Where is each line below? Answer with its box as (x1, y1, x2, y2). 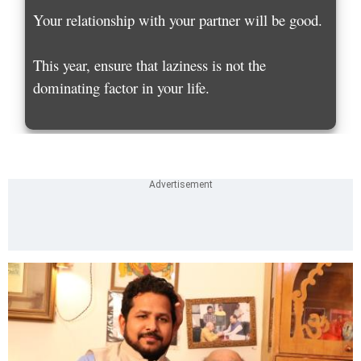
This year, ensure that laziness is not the (33, 55, 267, 76)
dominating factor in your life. (33, 77, 210, 98)
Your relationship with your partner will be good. (33, 10, 323, 31)
